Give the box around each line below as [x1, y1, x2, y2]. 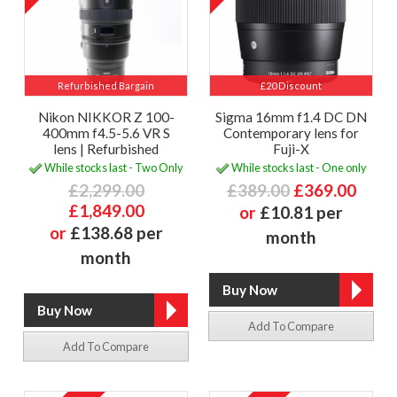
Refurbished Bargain [58, 80, 154, 92]
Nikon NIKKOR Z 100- [37, 109, 175, 126]
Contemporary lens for [223, 125, 359, 142]
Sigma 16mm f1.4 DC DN [215, 109, 367, 126]
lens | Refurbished [53, 141, 159, 158]
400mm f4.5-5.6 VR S [42, 125, 170, 142]
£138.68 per [69, 222, 163, 243]
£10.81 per [260, 201, 343, 222]
